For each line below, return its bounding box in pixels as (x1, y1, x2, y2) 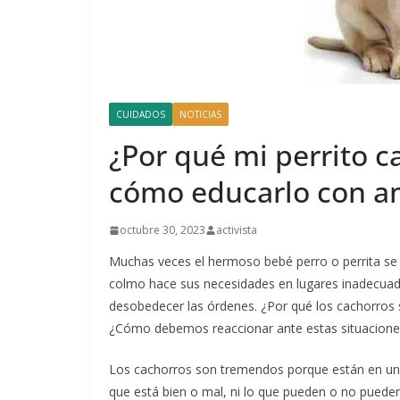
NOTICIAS (179, 108, 221, 121)
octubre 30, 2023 (120, 222, 205, 238)
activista (216, 222, 257, 238)
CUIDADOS (116, 108, 165, 121)
